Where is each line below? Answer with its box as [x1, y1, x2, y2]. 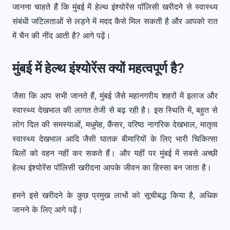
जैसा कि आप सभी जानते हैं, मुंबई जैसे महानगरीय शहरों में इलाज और [12, 90, 218, 101]
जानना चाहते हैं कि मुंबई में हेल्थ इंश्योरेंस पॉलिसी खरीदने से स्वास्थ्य [12, 2, 218, 12]
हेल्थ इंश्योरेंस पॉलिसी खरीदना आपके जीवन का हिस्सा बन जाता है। [12, 162, 212, 172]
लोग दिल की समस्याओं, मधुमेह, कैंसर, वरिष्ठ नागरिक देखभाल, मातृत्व [12, 119, 218, 129]
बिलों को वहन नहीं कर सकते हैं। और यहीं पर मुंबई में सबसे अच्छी [12, 148, 218, 158]
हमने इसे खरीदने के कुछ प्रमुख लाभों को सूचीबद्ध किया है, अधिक [12, 190, 218, 200]
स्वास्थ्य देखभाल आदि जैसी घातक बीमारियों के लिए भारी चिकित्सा [12, 133, 218, 144]
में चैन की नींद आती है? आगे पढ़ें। [12, 30, 111, 41]
